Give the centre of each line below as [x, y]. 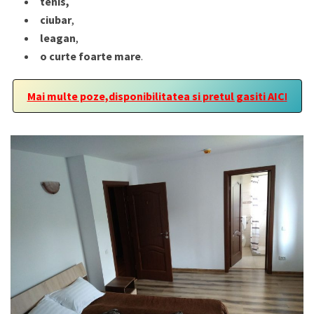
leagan [58, 38]
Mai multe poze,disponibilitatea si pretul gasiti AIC [156, 96]
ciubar [56, 20]
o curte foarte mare [90, 56]
